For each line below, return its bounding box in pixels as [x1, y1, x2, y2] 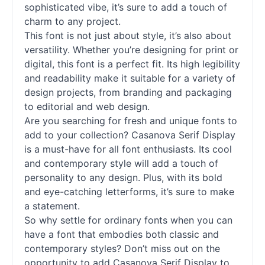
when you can [167, 214, 232, 226]
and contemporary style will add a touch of [24, 157, 218, 169]
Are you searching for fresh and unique [24, 115, 202, 127]
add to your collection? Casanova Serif [24, 129, 202, 141]
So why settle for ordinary [24, 214, 144, 226]
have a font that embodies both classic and [24, 228, 219, 240]
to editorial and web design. [24, 101, 150, 112]
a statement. [24, 200, 80, 212]
